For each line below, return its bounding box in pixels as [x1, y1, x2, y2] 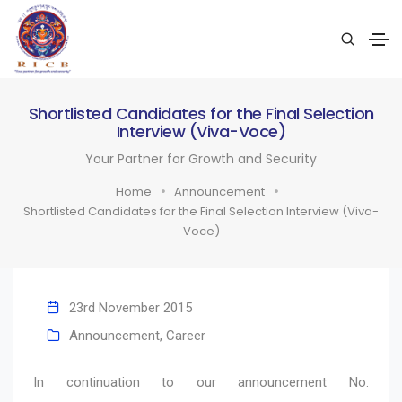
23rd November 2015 [69, 299, 192, 316]
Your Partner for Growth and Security [85, 149, 317, 168]
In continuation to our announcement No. [33, 373, 369, 390]
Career [166, 327, 205, 344]
